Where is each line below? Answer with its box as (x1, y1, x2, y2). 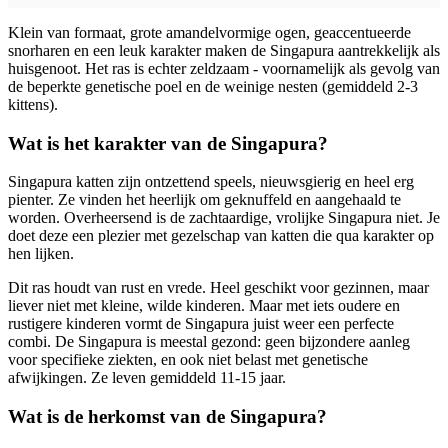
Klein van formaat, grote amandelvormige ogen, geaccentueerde (8, 24, 411, 41)
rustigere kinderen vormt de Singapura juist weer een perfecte (8, 315, 394, 333)
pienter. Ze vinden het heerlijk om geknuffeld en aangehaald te (8, 191, 401, 209)
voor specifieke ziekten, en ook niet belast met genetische (8, 351, 368, 369)
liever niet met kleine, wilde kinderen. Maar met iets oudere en (8, 297, 400, 315)
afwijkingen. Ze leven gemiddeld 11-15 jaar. (8, 369, 286, 387)
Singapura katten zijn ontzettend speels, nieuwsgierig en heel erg (8, 173, 414, 191)
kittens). (8, 96, 58, 113)
